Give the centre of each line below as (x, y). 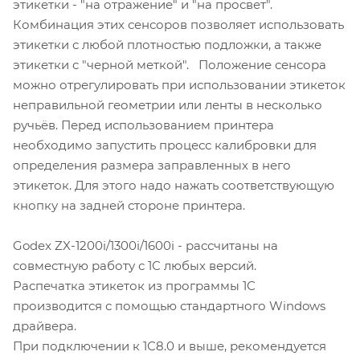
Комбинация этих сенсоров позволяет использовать (178, 24)
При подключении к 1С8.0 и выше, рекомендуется (170, 346)
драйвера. (45, 325)
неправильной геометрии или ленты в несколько (168, 104)
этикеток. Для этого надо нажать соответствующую (174, 185)
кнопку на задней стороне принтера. (129, 205)
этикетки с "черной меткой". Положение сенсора (170, 64)
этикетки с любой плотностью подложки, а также (167, 44)
